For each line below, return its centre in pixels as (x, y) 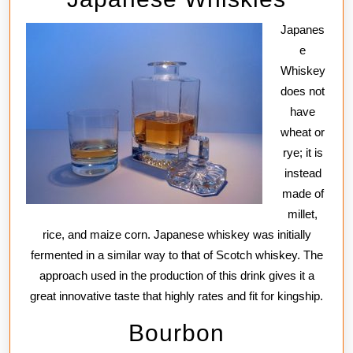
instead (303, 173)
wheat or (303, 132)
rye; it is (303, 152)
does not (303, 91)
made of (303, 193)
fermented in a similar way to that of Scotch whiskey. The (176, 255)
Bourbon (176, 333)
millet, (303, 214)
